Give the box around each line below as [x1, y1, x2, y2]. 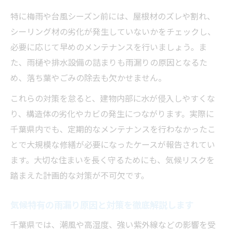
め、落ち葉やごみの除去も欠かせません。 [10, 71, 166, 84]
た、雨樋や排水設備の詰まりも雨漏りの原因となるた [10, 56, 207, 69]
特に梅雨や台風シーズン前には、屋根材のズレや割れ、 [10, 10, 215, 23]
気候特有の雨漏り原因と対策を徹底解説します [10, 198, 194, 212]
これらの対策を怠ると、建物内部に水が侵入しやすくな [10, 92, 215, 105]
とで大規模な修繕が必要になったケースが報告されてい [10, 138, 215, 151]
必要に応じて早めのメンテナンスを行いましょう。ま [10, 41, 207, 53]
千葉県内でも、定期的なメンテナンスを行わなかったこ [10, 123, 216, 136]
